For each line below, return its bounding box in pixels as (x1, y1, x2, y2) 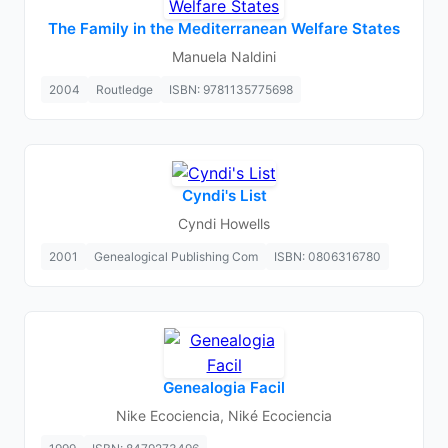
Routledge (96, 82, 153, 97)
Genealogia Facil (163, 378, 285, 397)
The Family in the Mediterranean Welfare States (48, 19, 400, 38)
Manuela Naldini (172, 48, 276, 65)
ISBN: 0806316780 (274, 249, 381, 264)
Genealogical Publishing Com (94, 249, 258, 264)
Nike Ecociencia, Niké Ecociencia (116, 407, 332, 424)
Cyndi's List (181, 186, 267, 205)
